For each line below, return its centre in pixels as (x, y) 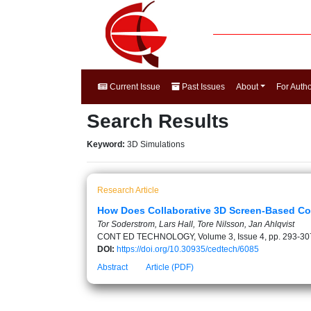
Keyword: (107, 144)
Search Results (158, 121)
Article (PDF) (170, 267)
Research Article (128, 190)
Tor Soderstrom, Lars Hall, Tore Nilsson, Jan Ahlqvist (196, 224)
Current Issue (134, 87)
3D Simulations (156, 144)
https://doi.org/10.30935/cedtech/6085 (188, 249)
